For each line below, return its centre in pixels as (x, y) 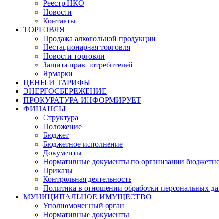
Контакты (59, 21)
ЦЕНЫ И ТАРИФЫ (57, 82)
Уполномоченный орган (84, 206)
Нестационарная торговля (87, 47)
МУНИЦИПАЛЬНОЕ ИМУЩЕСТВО (88, 197)
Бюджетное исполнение (83, 144)
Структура (61, 118)
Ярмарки (58, 74)
